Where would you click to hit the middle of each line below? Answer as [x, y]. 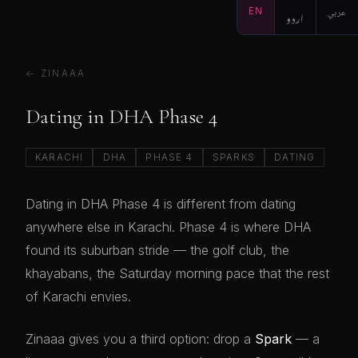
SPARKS [233, 157]
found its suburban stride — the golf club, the [157, 250]
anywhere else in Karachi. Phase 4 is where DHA [168, 227]
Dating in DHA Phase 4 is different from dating [161, 204]
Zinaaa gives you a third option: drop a [140, 339]
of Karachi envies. [78, 296]
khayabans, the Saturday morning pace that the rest [177, 273]
